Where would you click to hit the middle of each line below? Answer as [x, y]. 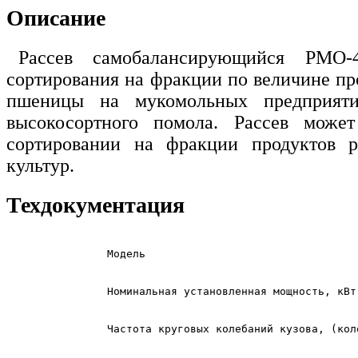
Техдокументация [95, 205]
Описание [56, 18]
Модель [126, 253]
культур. [40, 165]
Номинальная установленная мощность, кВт [232, 291]
